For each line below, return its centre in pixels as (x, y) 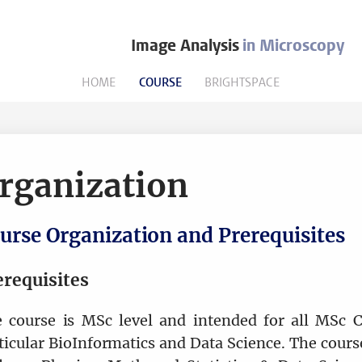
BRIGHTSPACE (243, 82)
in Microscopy (292, 46)
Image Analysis (185, 46)
